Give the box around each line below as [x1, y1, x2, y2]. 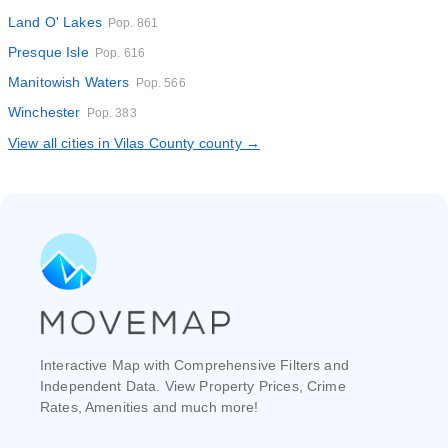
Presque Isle [8, 44, 89, 60]
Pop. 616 [94, 46, 146, 60]
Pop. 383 [86, 106, 137, 120]
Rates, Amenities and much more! [40, 399, 259, 415]
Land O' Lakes [8, 14, 102, 30]
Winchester [8, 104, 81, 120]
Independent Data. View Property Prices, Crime [40, 378, 346, 394]
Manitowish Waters [8, 74, 130, 90]
